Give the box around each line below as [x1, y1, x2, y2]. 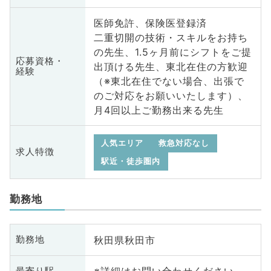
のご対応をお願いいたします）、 [93, 90, 248, 102]
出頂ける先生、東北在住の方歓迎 [93, 60, 248, 73]
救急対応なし [158, 138, 210, 148]
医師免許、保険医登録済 [93, 17, 207, 30]
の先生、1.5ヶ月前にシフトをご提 [93, 46, 252, 59]
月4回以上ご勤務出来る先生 [93, 104, 224, 117]
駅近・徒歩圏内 [101, 156, 161, 166]
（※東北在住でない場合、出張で [93, 75, 244, 88]
